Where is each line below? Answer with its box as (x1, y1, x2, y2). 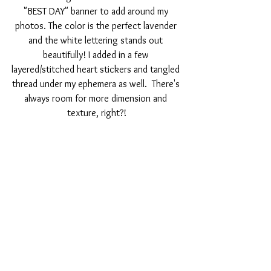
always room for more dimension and (24, 92, 169, 104)
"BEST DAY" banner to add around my (23, 5, 171, 17)
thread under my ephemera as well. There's (11, 77, 182, 90)
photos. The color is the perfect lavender (15, 19, 179, 31)
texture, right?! (67, 106, 126, 119)
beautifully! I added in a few (42, 48, 151, 60)
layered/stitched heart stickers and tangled (11, 63, 182, 75)
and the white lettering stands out (28, 34, 165, 46)
